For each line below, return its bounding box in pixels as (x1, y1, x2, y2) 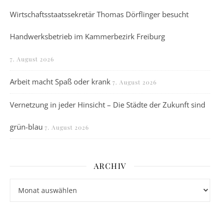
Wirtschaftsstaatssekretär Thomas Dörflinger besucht (10, 9, 189, 19)
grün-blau (10, 122, 43, 132)
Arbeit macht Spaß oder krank (10, 77, 110, 86)
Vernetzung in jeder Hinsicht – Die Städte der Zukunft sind (10, 100, 205, 110)
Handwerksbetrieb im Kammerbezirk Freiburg (10, 31, 165, 41)
